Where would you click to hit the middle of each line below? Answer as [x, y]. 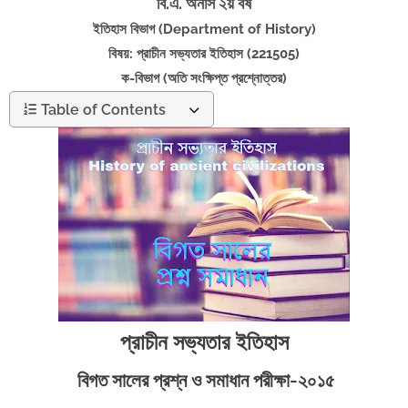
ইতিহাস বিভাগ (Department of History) [204, 30]
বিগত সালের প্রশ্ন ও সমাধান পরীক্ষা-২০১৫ [204, 381]
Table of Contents [103, 109]
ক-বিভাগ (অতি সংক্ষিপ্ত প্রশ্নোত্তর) [204, 79]
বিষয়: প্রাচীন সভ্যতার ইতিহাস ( [180, 54]
